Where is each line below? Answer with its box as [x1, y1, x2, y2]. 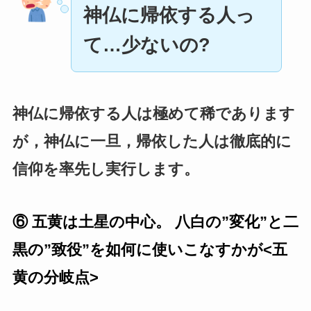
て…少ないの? [83, 34, 210, 56]
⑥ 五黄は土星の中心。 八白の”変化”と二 [12, 212, 299, 230]
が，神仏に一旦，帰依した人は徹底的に [12, 132, 292, 150]
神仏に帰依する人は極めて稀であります [12, 104, 295, 122]
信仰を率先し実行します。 [12, 160, 199, 178]
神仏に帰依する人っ [83, 4, 255, 26]
